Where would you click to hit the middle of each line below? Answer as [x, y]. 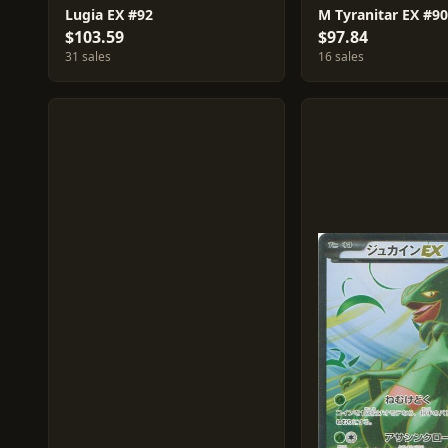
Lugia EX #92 [109, 14]
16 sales [340, 56]
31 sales [88, 56]
